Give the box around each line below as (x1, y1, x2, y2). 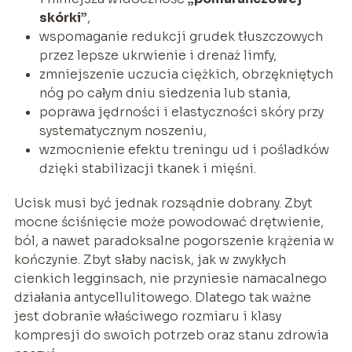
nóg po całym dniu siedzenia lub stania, (38, 84, 291, 101)
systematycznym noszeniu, (38, 122, 207, 139)
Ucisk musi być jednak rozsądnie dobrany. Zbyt (13, 194, 313, 211)
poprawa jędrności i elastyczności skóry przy (38, 103, 324, 120)
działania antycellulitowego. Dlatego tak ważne (13, 288, 311, 306)
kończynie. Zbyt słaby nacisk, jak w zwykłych (13, 251, 286, 268)
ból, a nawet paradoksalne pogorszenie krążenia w (13, 232, 334, 249)
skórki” (38, 9, 87, 26)
